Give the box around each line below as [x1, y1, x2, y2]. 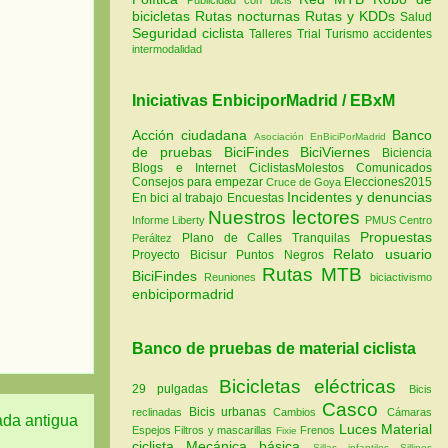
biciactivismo [370, 271, 432, 284]
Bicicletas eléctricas [219, 375, 396, 397]
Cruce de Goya [266, 176, 341, 189]
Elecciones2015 [344, 175, 432, 190]
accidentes [373, 26, 433, 41]
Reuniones [204, 271, 256, 284]
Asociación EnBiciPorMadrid [254, 131, 386, 143]
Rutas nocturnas [195, 7, 305, 24]
